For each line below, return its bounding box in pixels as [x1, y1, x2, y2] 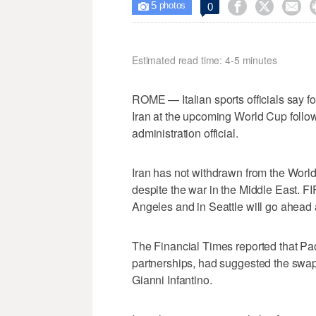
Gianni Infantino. [132, 271, 212, 288]
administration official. [132, 124, 238, 141]
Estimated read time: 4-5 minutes [132, 52, 277, 67]
